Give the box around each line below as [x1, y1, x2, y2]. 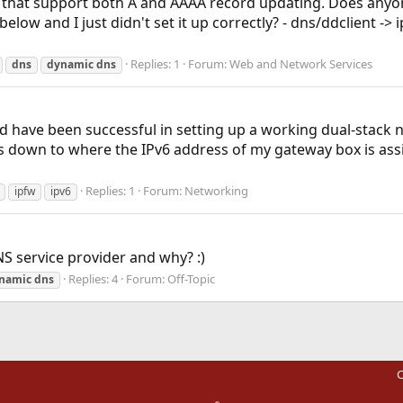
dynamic [46, 57, 94, 73]
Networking [184, 183, 248, 200]
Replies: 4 [67, 270, 118, 287]
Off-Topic [166, 270, 215, 287]
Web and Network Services [228, 56, 372, 73]
